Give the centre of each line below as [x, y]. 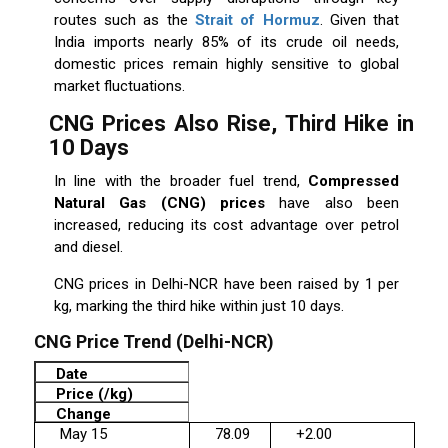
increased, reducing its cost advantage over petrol [226, 225]
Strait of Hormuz [257, 20]
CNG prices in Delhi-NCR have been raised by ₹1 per [226, 284]
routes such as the [124, 20]
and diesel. [88, 247]
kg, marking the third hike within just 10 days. [198, 306]
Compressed [354, 181]
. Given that [359, 20]
